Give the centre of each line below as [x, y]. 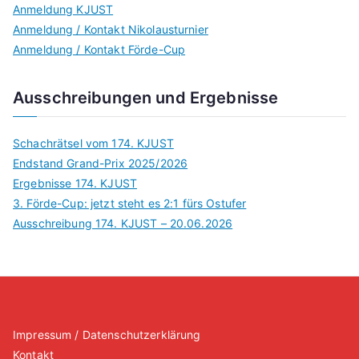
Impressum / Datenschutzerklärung [107, 335]
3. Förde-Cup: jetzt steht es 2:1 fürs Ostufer [130, 204]
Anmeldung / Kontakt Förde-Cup [99, 50]
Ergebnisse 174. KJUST [75, 184]
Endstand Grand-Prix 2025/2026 [101, 163]
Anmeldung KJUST [63, 10]
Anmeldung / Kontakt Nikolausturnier [111, 30]
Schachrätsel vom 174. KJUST [93, 143]
